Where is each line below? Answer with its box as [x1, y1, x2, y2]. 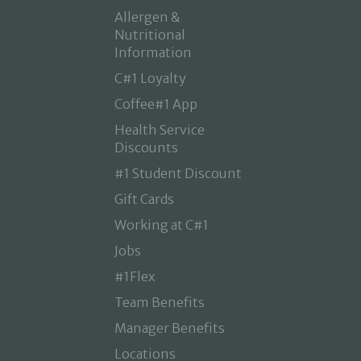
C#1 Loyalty [114, 70, 186, 86]
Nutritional [114, 27, 185, 43]
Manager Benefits [114, 320, 225, 336]
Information [114, 44, 192, 60]
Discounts [114, 139, 178, 156]
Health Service [114, 122, 205, 138]
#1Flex [114, 268, 155, 284]
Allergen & [114, 9, 180, 25]
